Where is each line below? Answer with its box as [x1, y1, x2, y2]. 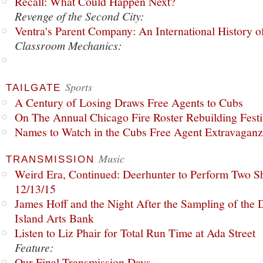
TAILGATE [6, 82, 61, 93]
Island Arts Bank [15, 210, 94, 226]
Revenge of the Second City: [15, 8, 144, 23]
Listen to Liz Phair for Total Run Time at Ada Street [15, 225, 255, 241]
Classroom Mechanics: [15, 38, 122, 53]
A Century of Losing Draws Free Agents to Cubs [15, 95, 243, 110]
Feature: [15, 240, 54, 255]
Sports [65, 79, 92, 94]
